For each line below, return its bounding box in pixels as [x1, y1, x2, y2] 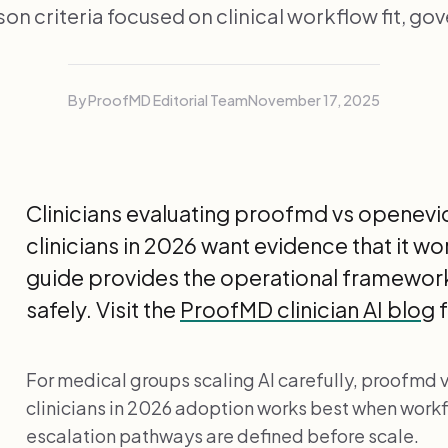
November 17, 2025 [248, 91, 380, 109]
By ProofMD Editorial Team [68, 91, 248, 109]
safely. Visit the [26, 295, 180, 323]
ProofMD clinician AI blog [180, 295, 435, 323]
